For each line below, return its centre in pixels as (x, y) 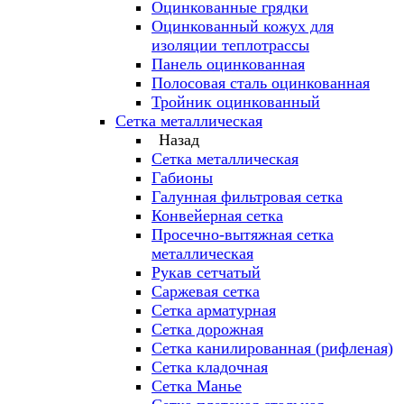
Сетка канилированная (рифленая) (272, 348)
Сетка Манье (197, 386)
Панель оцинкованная (228, 64)
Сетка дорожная (207, 329)
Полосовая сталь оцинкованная (261, 83)
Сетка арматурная (214, 310)
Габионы (182, 178)
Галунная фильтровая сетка (247, 197)
